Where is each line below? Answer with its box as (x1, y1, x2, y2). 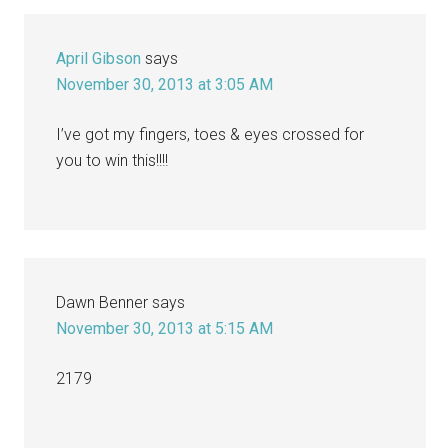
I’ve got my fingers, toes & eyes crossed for (56, 124, 365, 144)
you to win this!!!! (56, 150, 169, 170)
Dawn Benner (56, 292, 149, 312)
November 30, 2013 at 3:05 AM (56, 74, 274, 94)
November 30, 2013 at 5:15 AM (56, 318, 274, 338)
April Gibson (56, 48, 142, 68)
